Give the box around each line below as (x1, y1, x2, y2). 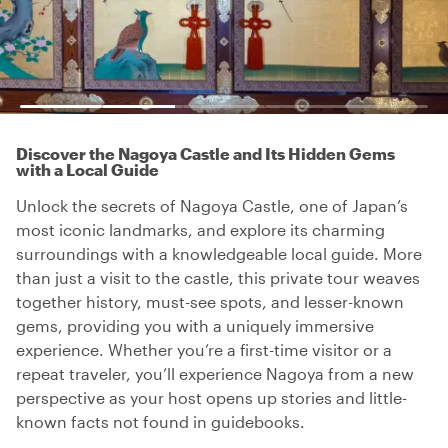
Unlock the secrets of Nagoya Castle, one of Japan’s (16, 196, 408, 215)
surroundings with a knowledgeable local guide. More (16, 244, 422, 263)
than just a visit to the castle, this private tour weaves (16, 268, 420, 287)
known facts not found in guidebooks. (16, 412, 305, 431)
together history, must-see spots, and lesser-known (16, 292, 404, 311)
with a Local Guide (16, 160, 159, 179)
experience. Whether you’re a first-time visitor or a (16, 340, 392, 359)
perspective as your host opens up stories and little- (16, 388, 407, 407)
